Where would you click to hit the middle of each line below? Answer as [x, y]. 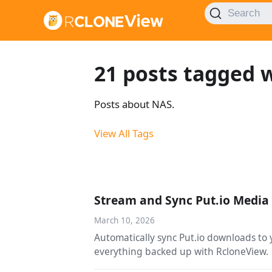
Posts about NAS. [135, 104]
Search [243, 13]
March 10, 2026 [125, 221]
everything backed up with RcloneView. [182, 252]
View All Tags [124, 134]
